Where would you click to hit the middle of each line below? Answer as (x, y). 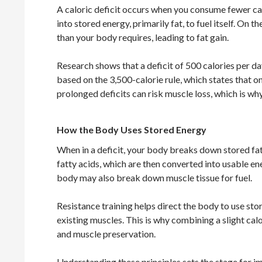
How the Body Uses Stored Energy (132, 130)
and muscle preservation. (106, 234)
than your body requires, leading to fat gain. (143, 37)
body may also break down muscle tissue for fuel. (154, 178)
